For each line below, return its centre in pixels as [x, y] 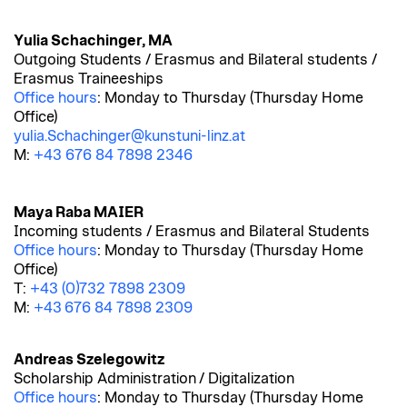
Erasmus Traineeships [89, 79]
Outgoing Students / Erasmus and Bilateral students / [195, 60]
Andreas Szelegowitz [89, 360]
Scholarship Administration [105, 379]
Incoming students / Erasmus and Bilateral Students [192, 232]
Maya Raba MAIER [79, 213]
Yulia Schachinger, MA [93, 41]
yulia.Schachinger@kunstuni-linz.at [129, 137]
